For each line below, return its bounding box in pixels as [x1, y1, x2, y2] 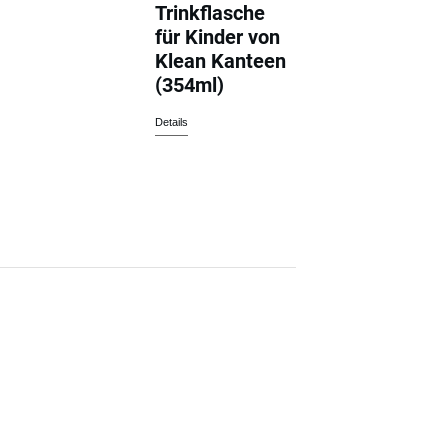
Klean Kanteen [155, 48, 287, 73]
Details [155, 115, 189, 128]
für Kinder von [155, 24, 281, 49]
